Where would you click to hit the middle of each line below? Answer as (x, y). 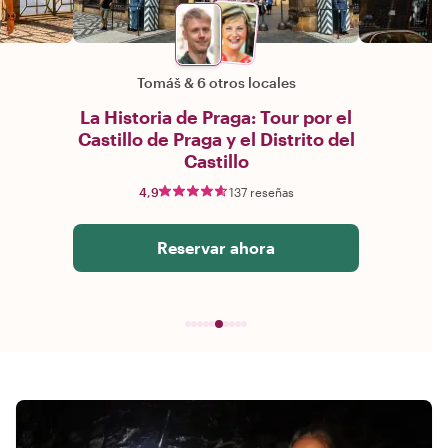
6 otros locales (246, 83)
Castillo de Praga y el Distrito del (216, 139)
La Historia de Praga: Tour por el (216, 117)
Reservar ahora (216, 248)
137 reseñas (261, 192)
